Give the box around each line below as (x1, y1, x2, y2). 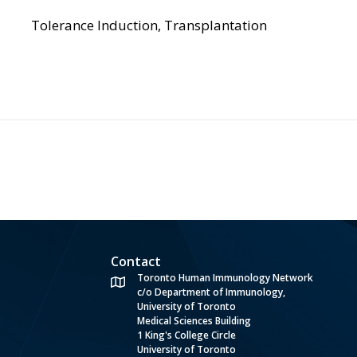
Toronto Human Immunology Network (136, 271, 313, 284)
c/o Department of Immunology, (136, 285, 285, 299)
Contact (110, 253, 161, 270)
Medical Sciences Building (136, 314, 251, 328)
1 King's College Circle (136, 328, 236, 342)
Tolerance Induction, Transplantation (30, 16, 267, 34)
